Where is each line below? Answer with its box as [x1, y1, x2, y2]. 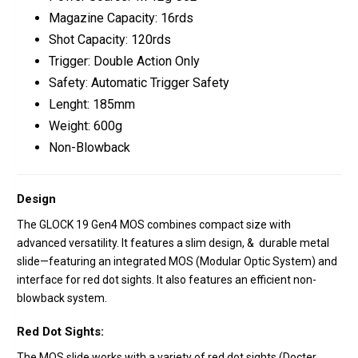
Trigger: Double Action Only [49, 54, 200, 70]
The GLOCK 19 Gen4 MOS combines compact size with [17, 218, 291, 232]
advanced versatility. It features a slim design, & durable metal [17, 237, 329, 250]
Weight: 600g [49, 118, 122, 134]
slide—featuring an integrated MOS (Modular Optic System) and [17, 255, 337, 268]
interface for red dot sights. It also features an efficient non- [17, 273, 316, 287]
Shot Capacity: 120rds [49, 32, 171, 48]
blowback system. [17, 292, 107, 305]
